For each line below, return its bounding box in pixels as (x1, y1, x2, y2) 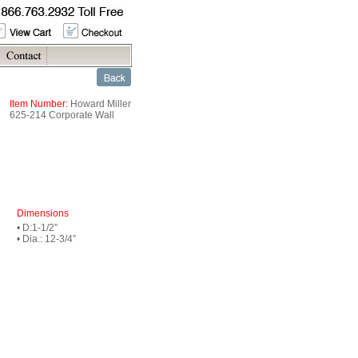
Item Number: (10, 98, 68, 109)
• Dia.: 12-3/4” (17, 233, 76, 245)
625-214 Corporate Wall (10, 109, 114, 121)
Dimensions (17, 208, 69, 219)
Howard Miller (68, 98, 131, 109)
